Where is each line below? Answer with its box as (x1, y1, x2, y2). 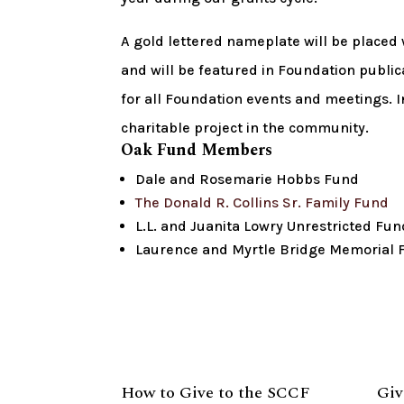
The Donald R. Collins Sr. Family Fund (135, 194, 390, 211)
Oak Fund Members (121, 138, 273, 162)
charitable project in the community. (121, 119, 370, 136)
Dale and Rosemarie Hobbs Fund (135, 170, 360, 188)
